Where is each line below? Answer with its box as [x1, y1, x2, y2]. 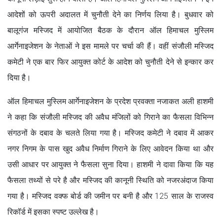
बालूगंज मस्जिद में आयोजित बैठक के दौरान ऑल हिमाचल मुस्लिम [7, 25, 214, 35]
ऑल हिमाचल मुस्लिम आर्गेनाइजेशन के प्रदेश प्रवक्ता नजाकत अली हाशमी [7, 96, 214, 106]
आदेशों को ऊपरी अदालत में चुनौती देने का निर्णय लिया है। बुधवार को [7, 9, 214, 19]
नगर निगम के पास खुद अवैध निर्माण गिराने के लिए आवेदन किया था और [7, 144, 214, 153]
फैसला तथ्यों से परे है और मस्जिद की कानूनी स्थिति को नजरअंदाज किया [7, 175, 214, 185]
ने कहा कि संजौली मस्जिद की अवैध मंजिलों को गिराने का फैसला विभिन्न [7, 112, 214, 122]
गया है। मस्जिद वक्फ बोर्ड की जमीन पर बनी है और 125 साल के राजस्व [7, 191, 214, 201]
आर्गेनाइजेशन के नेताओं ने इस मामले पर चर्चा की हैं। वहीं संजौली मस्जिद [7, 41, 214, 51]
